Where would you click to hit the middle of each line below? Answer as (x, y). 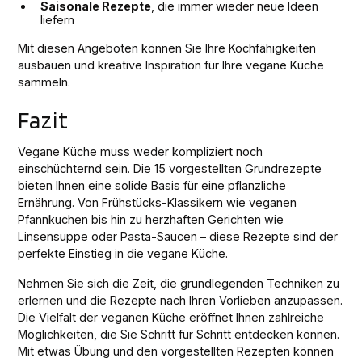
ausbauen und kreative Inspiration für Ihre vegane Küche (171, 65)
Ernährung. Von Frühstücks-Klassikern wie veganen (158, 203)
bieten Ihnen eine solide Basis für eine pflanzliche (152, 186)
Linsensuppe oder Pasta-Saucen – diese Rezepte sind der (178, 237)
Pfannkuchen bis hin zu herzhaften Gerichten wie (151, 220)
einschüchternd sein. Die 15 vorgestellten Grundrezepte (170, 169)
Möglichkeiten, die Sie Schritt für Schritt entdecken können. (179, 335)
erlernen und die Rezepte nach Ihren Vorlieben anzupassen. (181, 301)
